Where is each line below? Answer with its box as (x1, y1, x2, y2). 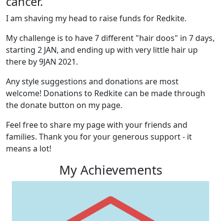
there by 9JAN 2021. (6, 56, 78, 67)
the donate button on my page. (6, 99, 122, 110)
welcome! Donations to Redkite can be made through (6, 87, 205, 99)
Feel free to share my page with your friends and (6, 119, 187, 130)
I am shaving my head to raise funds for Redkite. (6, 12, 188, 24)
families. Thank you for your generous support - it (6, 131, 192, 142)
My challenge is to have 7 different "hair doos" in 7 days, (6, 32, 215, 43)
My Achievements (59, 161, 162, 178)
